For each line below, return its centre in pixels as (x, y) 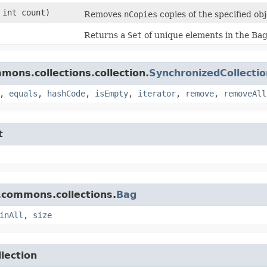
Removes (104, 14)
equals (23, 94)
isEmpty (111, 94)
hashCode (66, 94)
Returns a (106, 35)
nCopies (141, 14)
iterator (157, 94)
